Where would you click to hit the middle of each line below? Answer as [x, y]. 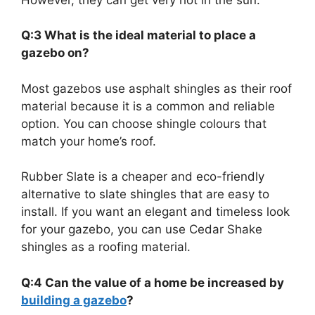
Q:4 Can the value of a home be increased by [153, 282]
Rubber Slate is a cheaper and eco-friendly [143, 177]
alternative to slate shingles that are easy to [145, 194]
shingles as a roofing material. [106, 247]
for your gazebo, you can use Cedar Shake [142, 230]
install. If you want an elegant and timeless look [155, 212]
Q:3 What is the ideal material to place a [139, 36]
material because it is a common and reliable [148, 106]
